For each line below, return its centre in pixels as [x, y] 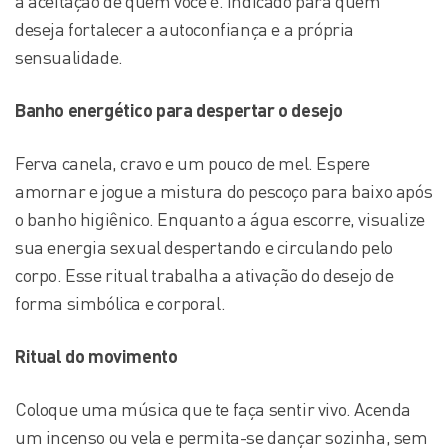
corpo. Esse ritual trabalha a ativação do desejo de [204, 275]
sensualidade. [69, 57]
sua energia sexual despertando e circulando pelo [204, 247]
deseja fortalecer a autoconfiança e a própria [185, 29]
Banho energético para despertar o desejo [179, 110]
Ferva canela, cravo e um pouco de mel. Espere [193, 163]
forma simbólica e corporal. [120, 303]
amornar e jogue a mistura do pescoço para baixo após [224, 191]
